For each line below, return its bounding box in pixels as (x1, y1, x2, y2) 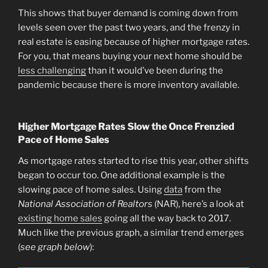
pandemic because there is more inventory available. (18, 80, 239, 91)
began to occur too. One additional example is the (18, 169, 225, 181)
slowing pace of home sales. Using (18, 184, 164, 195)
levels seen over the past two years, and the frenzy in (18, 22, 240, 33)
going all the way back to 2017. (102, 212, 231, 224)
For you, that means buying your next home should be (18, 51, 242, 62)
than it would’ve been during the (86, 65, 223, 77)
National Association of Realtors (18, 198, 153, 209)
